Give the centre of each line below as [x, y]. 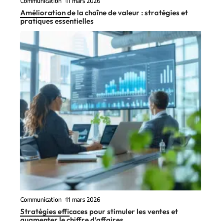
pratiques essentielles [57, 21]
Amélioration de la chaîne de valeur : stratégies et [104, 12]
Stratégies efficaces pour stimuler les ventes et [99, 212]
